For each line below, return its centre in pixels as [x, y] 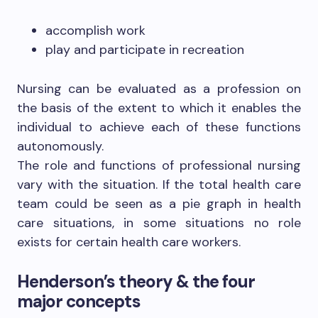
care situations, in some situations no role [159, 223]
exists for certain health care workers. [129, 242]
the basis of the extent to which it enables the [159, 108]
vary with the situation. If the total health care [159, 184]
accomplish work [95, 30]
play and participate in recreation [145, 49]
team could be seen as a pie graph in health [159, 203]
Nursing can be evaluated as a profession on [159, 88]
